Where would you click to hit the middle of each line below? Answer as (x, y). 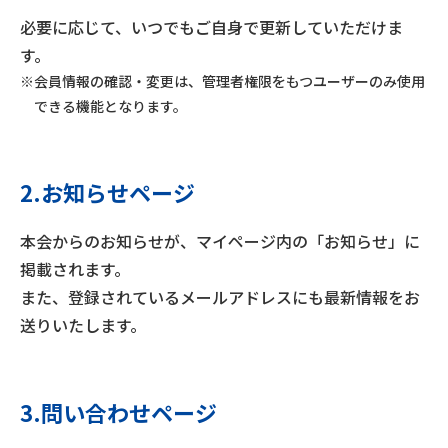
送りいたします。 (83, 324)
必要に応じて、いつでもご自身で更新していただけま (211, 26)
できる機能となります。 (110, 105)
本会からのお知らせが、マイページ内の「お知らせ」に (220, 240)
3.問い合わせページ (118, 411)
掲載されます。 (75, 268)
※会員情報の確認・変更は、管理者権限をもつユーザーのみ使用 (222, 80)
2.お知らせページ (107, 191)
